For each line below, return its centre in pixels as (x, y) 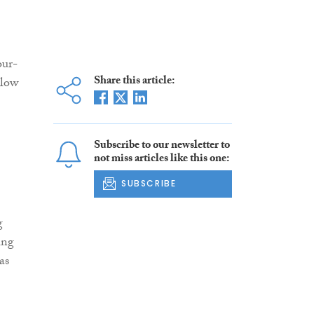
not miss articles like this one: (161, 160)
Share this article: (134, 82)
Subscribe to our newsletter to (162, 146)
